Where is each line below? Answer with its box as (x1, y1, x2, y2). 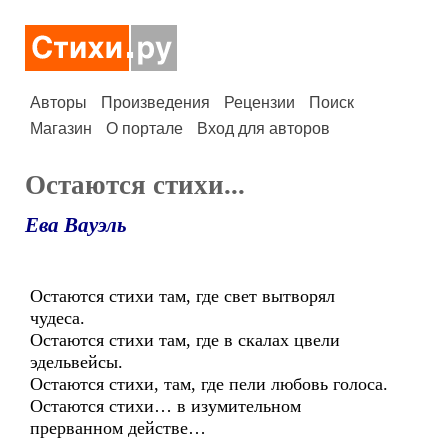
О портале (106, 120, 183, 137)
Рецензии (224, 94, 295, 111)
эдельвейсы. (30, 352, 123, 372)
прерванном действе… (30, 418, 206, 438)
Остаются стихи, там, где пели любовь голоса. (30, 374, 388, 394)
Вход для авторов (197, 120, 330, 137)
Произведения (101, 94, 210, 111)
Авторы (30, 94, 87, 111)
